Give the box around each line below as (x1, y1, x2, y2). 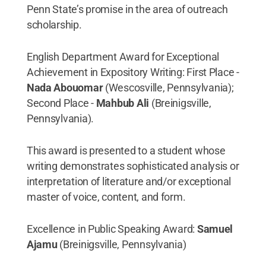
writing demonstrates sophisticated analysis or (26, 159, 239, 172)
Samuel (197, 222, 233, 235)
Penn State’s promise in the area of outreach (26, 2, 228, 15)
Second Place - (26, 96, 96, 109)
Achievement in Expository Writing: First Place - (26, 65, 239, 78)
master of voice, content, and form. (26, 190, 186, 203)
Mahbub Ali (96, 96, 151, 109)
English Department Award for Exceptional (26, 50, 219, 63)
